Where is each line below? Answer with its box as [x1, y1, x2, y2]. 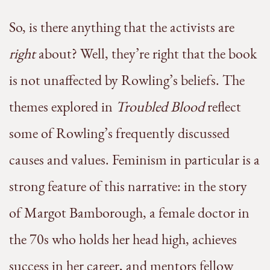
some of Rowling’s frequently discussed [9, 124, 230, 143]
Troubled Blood [116, 97, 204, 116]
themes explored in [9, 97, 116, 116]
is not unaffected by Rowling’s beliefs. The [9, 71, 245, 90]
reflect [204, 97, 241, 116]
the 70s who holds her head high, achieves [9, 230, 237, 249]
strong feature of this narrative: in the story [9, 177, 247, 196]
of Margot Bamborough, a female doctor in [9, 203, 250, 222]
